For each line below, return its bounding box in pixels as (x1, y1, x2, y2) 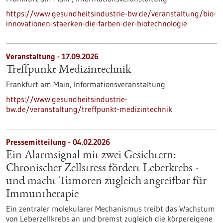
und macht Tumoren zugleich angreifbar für (6, 176, 207, 188)
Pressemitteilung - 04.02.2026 (6, 137, 110, 147)
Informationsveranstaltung (74, 79, 165, 89)
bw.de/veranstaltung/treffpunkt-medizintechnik (6, 104, 172, 114)
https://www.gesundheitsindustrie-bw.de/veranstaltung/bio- (6, 8, 216, 18)
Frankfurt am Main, (6, 79, 74, 89)
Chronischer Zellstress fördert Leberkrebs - (6, 163, 199, 175)
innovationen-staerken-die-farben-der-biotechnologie (6, 18, 187, 28)
